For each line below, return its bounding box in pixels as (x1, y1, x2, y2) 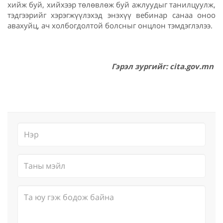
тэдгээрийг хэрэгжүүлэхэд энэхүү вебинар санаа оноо (7, 9, 216, 20)
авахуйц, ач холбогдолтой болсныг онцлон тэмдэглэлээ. (7, 20, 215, 30)
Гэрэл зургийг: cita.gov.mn (111, 61, 216, 71)
